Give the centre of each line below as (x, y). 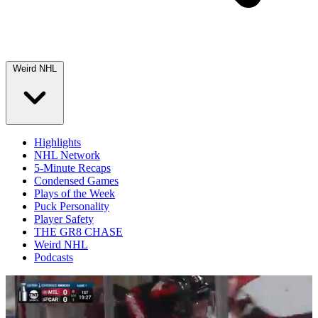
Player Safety (64, 219)
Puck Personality (72, 206)
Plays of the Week (75, 193)
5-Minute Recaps (72, 168)
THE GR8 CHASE (78, 232)
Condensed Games (76, 181)
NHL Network (67, 155)
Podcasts (54, 257)
